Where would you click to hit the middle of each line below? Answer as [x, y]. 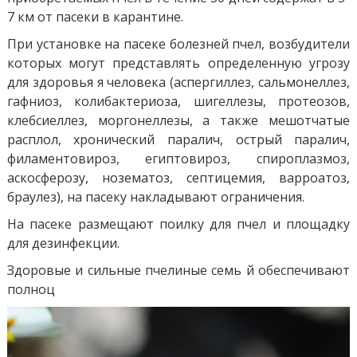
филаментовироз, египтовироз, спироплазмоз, [178, 159]
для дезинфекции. [63, 243]
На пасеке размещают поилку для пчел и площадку [178, 224]
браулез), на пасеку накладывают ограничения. [155, 197]
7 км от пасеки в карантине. [95, 17]
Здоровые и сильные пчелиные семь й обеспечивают [178, 270]
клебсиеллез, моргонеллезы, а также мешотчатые [178, 120]
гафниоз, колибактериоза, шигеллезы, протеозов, [178, 101]
